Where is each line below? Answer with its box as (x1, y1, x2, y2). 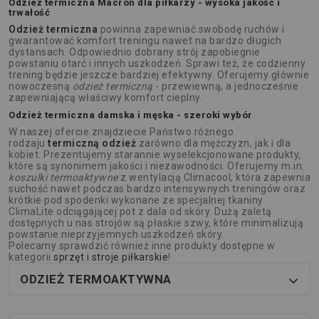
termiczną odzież (48, 137, 136, 150)
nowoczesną (9, 80, 73, 93)
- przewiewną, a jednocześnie (152, 80, 298, 93)
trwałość (9, 7, 50, 19)
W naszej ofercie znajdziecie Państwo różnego (9, 126, 234, 138)
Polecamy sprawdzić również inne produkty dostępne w (9, 240, 276, 252)
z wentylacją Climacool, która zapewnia (117, 172, 310, 184)
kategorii (9, 251, 53, 263)
